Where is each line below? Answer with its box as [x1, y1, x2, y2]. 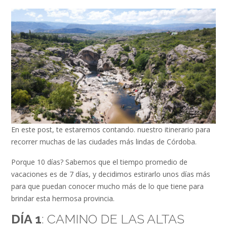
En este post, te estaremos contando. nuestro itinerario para [11, 125, 210, 135]
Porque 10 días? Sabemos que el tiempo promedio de [11, 157, 187, 167]
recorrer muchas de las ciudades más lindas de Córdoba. [11, 137, 197, 147]
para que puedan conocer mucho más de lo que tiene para [11, 181, 204, 191]
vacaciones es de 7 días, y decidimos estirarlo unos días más [11, 169, 210, 179]
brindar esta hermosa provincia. [11, 193, 115, 203]
